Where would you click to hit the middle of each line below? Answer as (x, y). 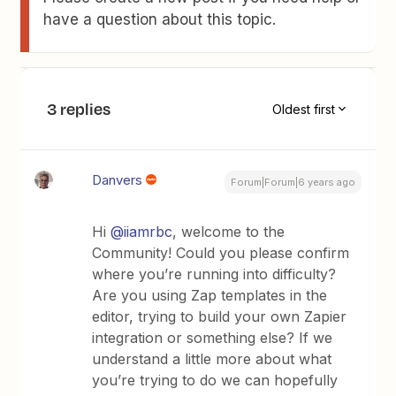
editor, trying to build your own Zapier (220, 316)
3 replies (79, 109)
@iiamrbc (142, 232)
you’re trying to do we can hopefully (215, 380)
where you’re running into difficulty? (214, 274)
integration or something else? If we (213, 338)
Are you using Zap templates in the (210, 295)
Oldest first (303, 109)
